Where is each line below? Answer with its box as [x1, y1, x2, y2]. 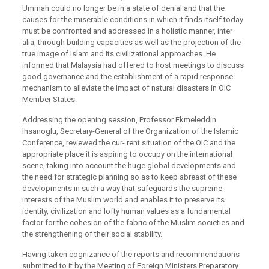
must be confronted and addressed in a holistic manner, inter [22, 26, 232, 35]
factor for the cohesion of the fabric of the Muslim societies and [22, 218, 244, 227]
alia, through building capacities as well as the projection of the [22, 38, 241, 47]
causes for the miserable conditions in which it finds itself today [22, 15, 243, 24]
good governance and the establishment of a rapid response [22, 72, 233, 81]
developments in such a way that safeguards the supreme [22, 184, 222, 193]
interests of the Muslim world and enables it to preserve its [22, 195, 225, 204]
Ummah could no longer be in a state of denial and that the [22, 4, 225, 13]
